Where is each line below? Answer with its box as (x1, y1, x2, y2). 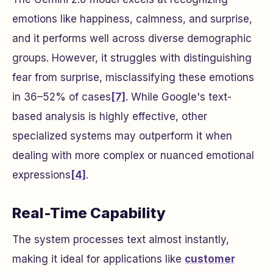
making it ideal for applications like (12, 252, 185, 265)
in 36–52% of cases (12, 90, 111, 103)
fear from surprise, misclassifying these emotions (12, 71, 254, 83)
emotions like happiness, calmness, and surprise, (12, 12, 252, 25)
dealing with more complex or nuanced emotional (12, 149, 254, 161)
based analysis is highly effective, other (12, 110, 207, 122)
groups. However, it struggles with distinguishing (12, 51, 252, 64)
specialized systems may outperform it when (12, 129, 232, 142)
